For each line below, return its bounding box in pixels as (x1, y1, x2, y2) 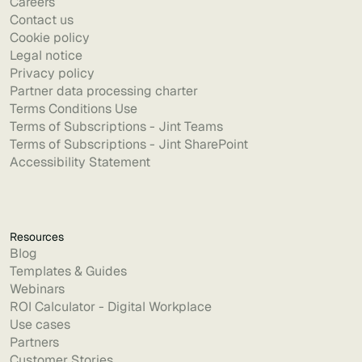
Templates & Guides (10, 263, 127, 280)
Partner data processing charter (10, 82, 198, 99)
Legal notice (10, 47, 82, 64)
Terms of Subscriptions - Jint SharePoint (10, 136, 248, 153)
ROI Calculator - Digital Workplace (10, 298, 212, 315)
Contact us (10, 11, 74, 28)
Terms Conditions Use (10, 100, 137, 117)
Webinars (10, 280, 65, 297)
